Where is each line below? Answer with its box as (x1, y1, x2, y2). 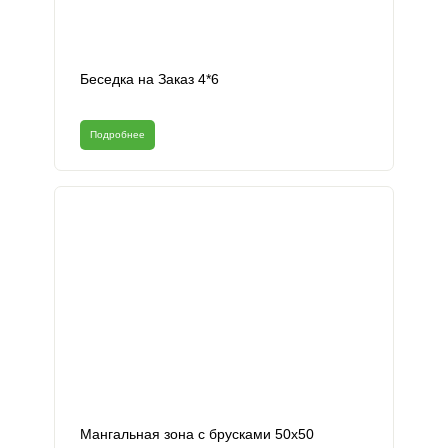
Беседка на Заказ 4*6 (80, 71, 219, 88)
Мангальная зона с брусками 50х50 (80, 426, 314, 443)
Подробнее (90, 129, 145, 141)
